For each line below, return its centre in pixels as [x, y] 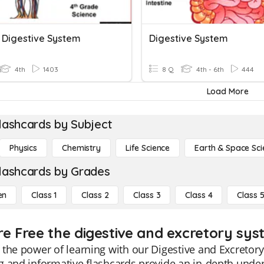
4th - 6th [209, 69]
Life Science [148, 148]
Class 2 [95, 195]
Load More [227, 91]
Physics [24, 148]
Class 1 [44, 195]
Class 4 [199, 195]
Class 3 [147, 195]
